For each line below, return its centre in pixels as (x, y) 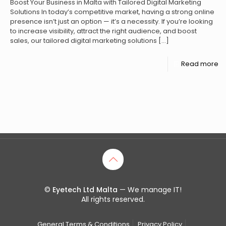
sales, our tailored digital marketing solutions (83, 41)
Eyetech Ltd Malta (86, 190)
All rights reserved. (113, 199)
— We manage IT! (151, 190)
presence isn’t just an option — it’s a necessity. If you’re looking (111, 21)
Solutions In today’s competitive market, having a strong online (112, 12)
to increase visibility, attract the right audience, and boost (103, 31)
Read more (200, 64)
